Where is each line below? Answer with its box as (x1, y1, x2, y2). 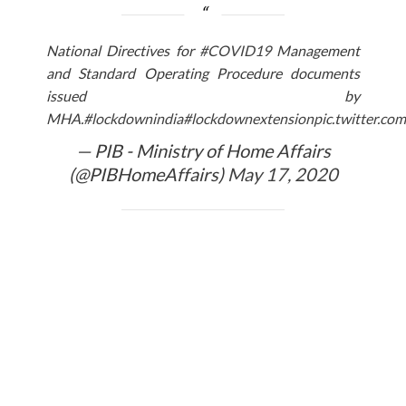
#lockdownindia (82, 109, 183, 127)
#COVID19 (198, 41, 271, 59)
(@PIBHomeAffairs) (68, 162, 227, 185)
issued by (45, 86, 361, 104)
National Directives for (45, 41, 199, 59)
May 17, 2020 (227, 162, 338, 185)
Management (270, 41, 361, 59)
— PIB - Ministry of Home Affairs (75, 139, 331, 161)
